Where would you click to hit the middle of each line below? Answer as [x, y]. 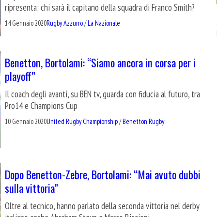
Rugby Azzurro [65, 23]
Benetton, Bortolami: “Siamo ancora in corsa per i [100, 62]
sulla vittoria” [31, 188]
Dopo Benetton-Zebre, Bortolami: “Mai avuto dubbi [103, 174]
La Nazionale [104, 23]
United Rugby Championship [82, 122]
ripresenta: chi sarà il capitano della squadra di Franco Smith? [100, 7]
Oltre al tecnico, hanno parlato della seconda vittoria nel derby [102, 206]
